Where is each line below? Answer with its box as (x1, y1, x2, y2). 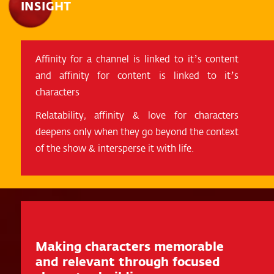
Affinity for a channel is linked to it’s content (35, 51, 239, 66)
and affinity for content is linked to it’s (35, 68, 239, 83)
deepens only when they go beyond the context (35, 124, 239, 139)
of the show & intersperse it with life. (35, 141, 194, 155)
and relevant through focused (35, 252, 220, 270)
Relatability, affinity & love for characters (35, 108, 239, 122)
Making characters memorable (35, 237, 224, 254)
